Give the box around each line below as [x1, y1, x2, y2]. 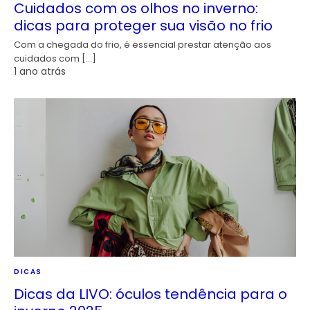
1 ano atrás [14, 64, 66, 78]
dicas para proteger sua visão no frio [14, 16, 273, 35]
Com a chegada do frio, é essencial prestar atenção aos [14, 38, 271, 51]
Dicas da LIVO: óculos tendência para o [14, 284, 287, 304]
